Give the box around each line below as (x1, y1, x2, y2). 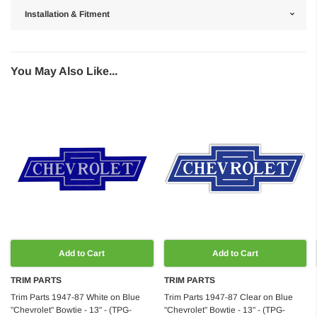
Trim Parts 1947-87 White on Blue (11, 292, 140, 303)
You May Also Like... (11, 64, 117, 77)
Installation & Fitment (25, 8, 110, 19)
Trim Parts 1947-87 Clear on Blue (163, 292, 293, 303)
